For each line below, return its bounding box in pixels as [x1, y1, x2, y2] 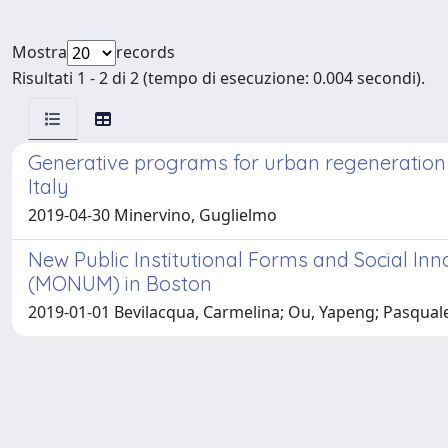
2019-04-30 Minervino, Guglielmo [28, 204, 277, 226]
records [116, 41, 175, 63]
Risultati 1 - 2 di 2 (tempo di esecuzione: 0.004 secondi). [12, 67, 425, 89]
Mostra [12, 41, 67, 63]
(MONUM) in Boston [28, 271, 212, 296]
